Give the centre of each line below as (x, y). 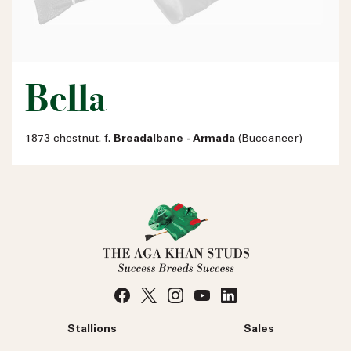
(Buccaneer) (269, 139)
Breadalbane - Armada (174, 139)
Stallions (92, 329)
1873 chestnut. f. (69, 139)
